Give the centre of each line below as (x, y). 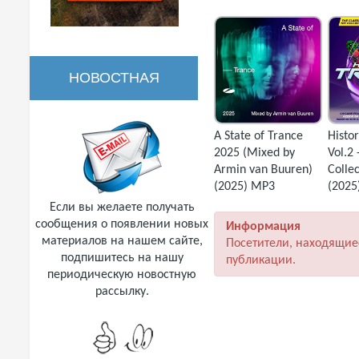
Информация (263, 227)
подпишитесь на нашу (122, 258)
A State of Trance (258, 137)
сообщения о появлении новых (122, 224)
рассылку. (122, 292)
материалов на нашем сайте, (122, 241)
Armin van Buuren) (263, 170)
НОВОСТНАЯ (114, 78)
